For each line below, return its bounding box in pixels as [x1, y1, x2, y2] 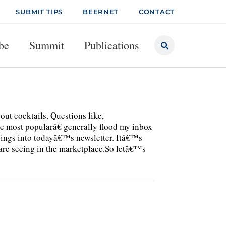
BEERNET [83, 8, 119, 16]
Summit [29, 38, 64, 52]
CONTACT [139, 8, 175, 16]
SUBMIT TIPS [16, 8, 63, 16]
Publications [84, 38, 139, 52]
